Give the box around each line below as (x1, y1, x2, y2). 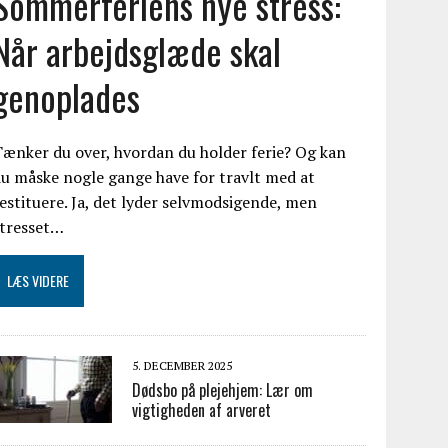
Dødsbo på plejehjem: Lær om (132, 378, 314, 402)
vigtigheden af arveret (132, 398, 272, 422)
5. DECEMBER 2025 (132, 358, 233, 373)
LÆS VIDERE (7, 270, 70, 291)
